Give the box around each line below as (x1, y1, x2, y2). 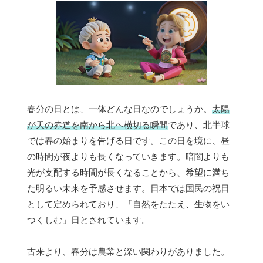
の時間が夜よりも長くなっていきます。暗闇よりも (27, 151, 230, 162)
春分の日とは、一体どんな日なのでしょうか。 (27, 104, 212, 114)
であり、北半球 (168, 120, 230, 130)
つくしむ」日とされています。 (27, 215, 150, 225)
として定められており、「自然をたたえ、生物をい (27, 199, 230, 210)
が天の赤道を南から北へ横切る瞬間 (27, 120, 168, 130)
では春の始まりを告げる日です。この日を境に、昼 (27, 136, 230, 146)
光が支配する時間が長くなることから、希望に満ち (27, 167, 230, 178)
